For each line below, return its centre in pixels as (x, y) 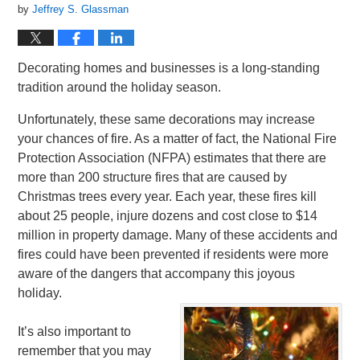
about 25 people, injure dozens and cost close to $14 (168, 216)
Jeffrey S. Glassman (81, 9)
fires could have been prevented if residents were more (174, 254)
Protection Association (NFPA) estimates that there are (172, 158)
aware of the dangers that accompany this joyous (157, 274)
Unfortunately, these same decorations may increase (167, 119)
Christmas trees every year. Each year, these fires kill (168, 196)
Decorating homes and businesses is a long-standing (169, 68)
